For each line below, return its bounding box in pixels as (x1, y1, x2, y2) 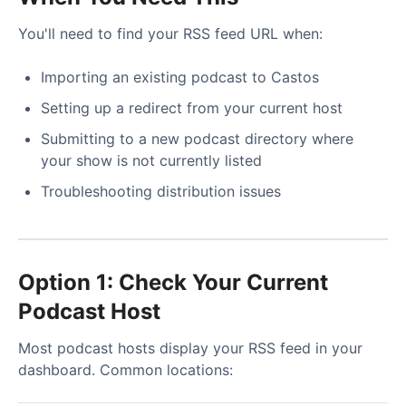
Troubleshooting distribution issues (41, 181, 281, 200)
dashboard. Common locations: (18, 360, 233, 379)
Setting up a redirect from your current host (41, 98, 343, 117)
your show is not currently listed (41, 150, 262, 169)
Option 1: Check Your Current (18, 268, 328, 295)
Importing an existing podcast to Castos (41, 67, 319, 86)
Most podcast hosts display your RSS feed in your (18, 338, 362, 357)
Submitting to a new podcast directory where (41, 129, 353, 148)
